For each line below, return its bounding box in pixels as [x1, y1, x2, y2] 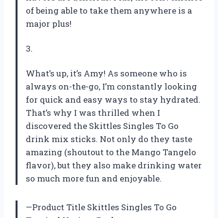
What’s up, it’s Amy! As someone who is [26, 68, 187, 79]
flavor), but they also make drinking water [26, 160, 202, 171]
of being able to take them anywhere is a [26, 5, 192, 17]
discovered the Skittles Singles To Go [26, 120, 179, 132]
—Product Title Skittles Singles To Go [26, 201, 177, 213]
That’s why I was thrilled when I [26, 107, 160, 119]
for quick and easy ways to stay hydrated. [26, 94, 200, 106]
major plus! [26, 18, 72, 30]
